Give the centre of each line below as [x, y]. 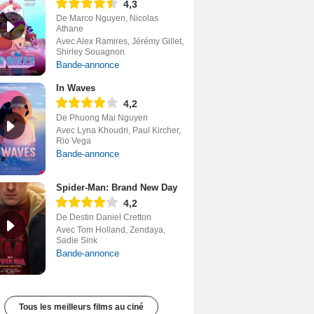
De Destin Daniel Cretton [104, 218]
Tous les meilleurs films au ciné [81, 307]
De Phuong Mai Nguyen [102, 118]
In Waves [76, 88]
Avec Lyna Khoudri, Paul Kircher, [118, 131]
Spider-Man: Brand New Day [117, 188]
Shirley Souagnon [90, 52]
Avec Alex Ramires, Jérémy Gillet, [120, 42]
